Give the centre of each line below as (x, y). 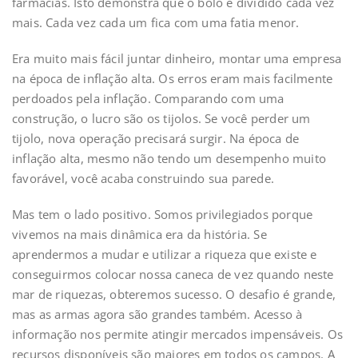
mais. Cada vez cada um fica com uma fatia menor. (156, 22)
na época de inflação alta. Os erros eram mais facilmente (173, 78)
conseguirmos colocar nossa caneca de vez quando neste (173, 274)
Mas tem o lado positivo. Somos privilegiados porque (163, 214)
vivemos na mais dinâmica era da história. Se (139, 234)
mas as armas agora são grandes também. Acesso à (157, 314)
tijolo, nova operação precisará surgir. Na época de (156, 138)
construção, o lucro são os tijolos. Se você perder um (161, 118)
